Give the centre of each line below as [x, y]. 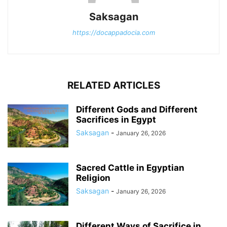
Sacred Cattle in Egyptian [130, 168]
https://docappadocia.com [113, 33]
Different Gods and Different [137, 110]
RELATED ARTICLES [113, 86]
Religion [93, 178]
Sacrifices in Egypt [116, 120]
